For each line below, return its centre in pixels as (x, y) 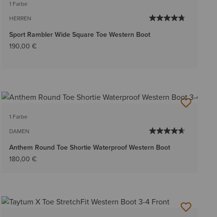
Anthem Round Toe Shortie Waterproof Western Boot (89, 148)
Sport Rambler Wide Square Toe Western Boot (79, 35)
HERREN (20, 19)
